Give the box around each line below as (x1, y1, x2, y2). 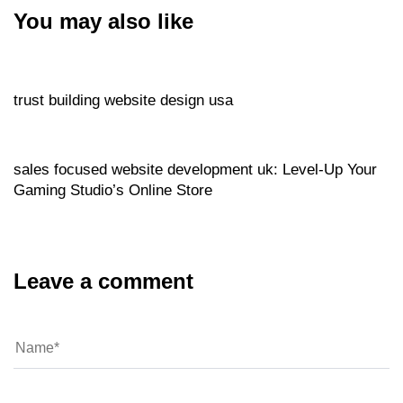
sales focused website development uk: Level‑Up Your (13, 160, 377, 178)
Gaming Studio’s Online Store (13, 181, 212, 199)
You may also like (13, 8, 193, 33)
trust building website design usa (13, 91, 233, 109)
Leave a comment (13, 268, 193, 293)
